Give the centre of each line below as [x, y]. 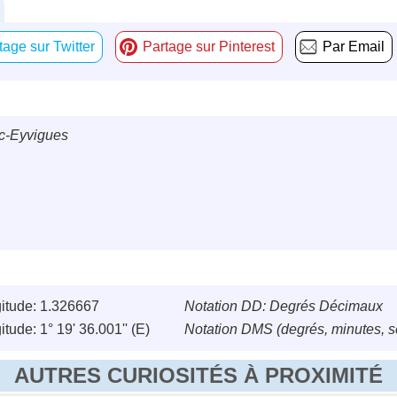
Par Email [354, 47]
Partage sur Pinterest [209, 47]
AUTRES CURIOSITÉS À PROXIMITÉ [198, 376]
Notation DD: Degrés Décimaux [284, 307]
